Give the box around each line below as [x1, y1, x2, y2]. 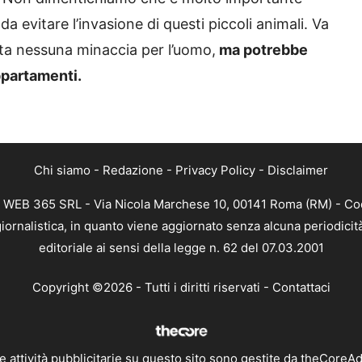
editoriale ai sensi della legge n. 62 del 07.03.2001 [38, 239, 324, 255]
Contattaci [271, 280, 330, 296]
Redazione [103, 162, 163, 178]
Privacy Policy [175, 162, 255, 178]
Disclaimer [267, 162, 328, 178]
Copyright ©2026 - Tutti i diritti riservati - [32, 280, 272, 296]
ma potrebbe [216, 40, 308, 58]
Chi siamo [34, 162, 90, 178]
